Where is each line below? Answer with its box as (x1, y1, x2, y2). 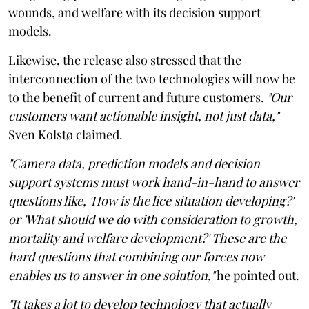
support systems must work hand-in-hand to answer (8, 173, 299, 190)
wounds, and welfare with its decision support (8, 3, 261, 21)
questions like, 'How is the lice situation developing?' (8, 192, 293, 209)
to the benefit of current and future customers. (8, 88, 267, 106)
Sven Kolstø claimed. (8, 126, 123, 143)
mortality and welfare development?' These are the (8, 229, 286, 246)
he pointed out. (215, 266, 299, 283)
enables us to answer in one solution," (8, 266, 215, 283)
